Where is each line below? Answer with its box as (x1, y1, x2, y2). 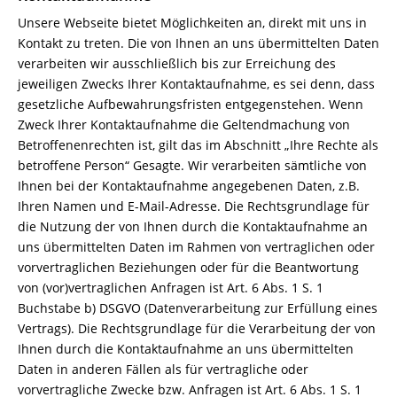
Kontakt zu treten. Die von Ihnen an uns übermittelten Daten (18, 35, 379, 51)
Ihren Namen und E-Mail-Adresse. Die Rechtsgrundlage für (18, 198, 370, 214)
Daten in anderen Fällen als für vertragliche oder (18, 361, 308, 378)
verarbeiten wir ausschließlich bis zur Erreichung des (18, 55, 336, 72)
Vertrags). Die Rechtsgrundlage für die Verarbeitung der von (18, 320, 376, 337)
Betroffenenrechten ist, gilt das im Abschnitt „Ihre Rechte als (18, 136, 378, 153)
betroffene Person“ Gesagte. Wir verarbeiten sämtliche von (18, 157, 367, 174)
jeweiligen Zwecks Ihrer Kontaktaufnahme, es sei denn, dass (18, 75, 375, 92)
